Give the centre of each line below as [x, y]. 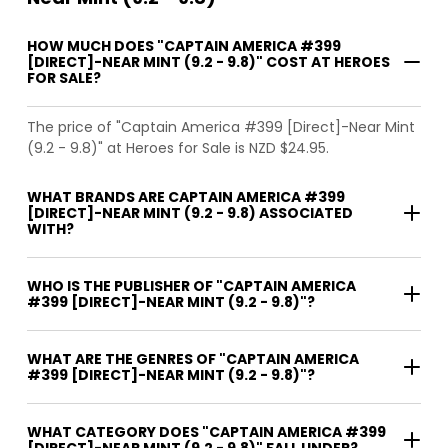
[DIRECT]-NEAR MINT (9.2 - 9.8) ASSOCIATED [190, 212]
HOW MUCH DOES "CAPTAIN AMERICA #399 [184, 45]
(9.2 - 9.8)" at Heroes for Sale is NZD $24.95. [178, 147]
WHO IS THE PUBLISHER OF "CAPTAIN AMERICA [191, 285]
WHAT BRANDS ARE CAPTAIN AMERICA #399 [186, 196]
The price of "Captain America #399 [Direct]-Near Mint [221, 126]
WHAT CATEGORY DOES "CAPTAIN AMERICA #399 [206, 431]
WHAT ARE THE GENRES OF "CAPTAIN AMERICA [193, 358]
